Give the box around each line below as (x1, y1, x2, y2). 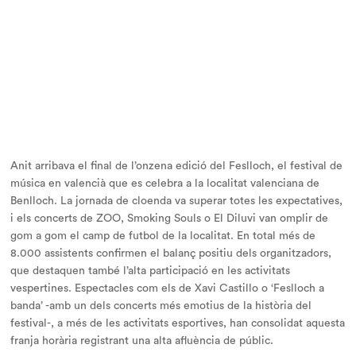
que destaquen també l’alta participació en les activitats (10, 265, 290, 277)
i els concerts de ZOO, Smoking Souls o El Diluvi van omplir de (10, 213, 328, 224)
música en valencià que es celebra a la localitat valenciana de (10, 178, 319, 189)
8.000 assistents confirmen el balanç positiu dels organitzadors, (10, 248, 331, 259)
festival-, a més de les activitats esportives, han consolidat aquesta (10, 318, 345, 329)
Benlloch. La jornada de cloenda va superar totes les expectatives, (10, 195, 342, 207)
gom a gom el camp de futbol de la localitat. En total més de (10, 230, 315, 242)
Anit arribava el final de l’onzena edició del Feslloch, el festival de (10, 161, 342, 172)
